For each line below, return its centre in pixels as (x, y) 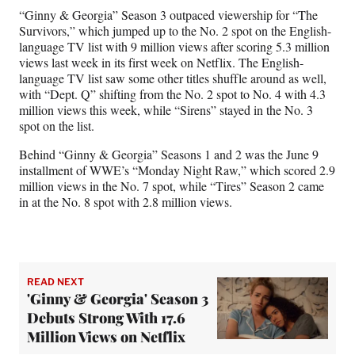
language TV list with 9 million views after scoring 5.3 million (174, 46)
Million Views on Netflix (106, 336)
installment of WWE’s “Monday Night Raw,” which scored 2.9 (177, 170)
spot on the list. (57, 125)
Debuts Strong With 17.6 (106, 317)
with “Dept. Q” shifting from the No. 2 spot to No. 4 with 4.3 (172, 94)
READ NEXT (55, 281)
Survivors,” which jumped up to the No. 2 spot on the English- (175, 30)
